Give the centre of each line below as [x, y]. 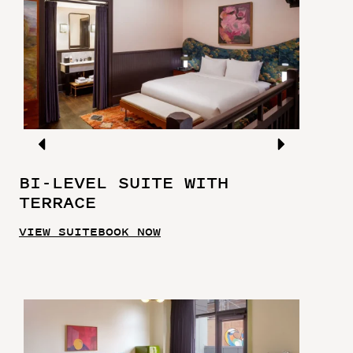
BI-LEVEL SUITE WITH [124, 183]
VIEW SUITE [58, 231]
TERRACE [58, 203]
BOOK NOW [129, 231]
